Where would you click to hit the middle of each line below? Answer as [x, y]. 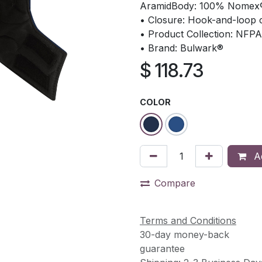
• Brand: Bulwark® [182, 48]
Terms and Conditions [188, 220]
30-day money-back [185, 234]
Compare [175, 183]
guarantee [162, 248]
